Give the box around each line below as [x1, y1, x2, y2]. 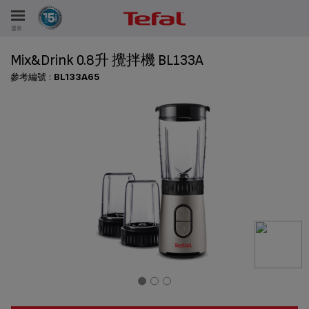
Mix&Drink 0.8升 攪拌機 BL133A [10, 52, 203, 70]
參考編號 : [10, 71, 54, 82]
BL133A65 [54, 71, 99, 82]
